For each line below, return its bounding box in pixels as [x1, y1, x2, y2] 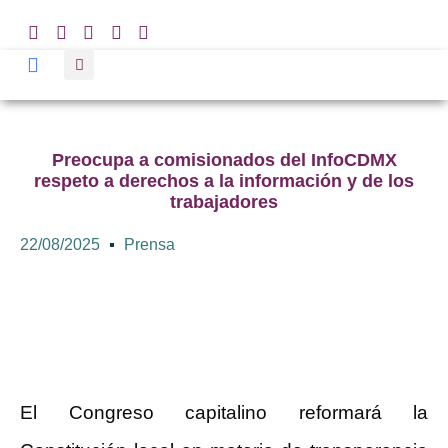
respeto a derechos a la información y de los [34, 171, 414, 191]
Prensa [124, 236, 175, 253]
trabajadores [170, 192, 278, 212]
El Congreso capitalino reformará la [20, 402, 428, 423]
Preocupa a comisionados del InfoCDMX [51, 150, 397, 170]
